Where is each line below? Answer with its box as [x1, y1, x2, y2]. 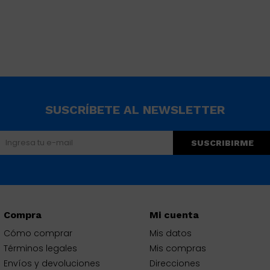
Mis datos [149, 227, 192, 240]
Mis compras [149, 242, 207, 255]
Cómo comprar [4, 227, 73, 240]
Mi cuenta [149, 209, 199, 221]
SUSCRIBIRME [191, 138, 254, 148]
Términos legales [4, 242, 78, 255]
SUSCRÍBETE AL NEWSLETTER [45, 102, 225, 118]
